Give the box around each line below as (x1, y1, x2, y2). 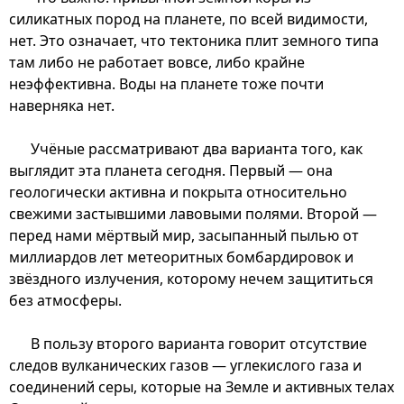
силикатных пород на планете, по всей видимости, (9, 8, 368, 29)
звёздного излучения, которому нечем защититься (9, 268, 373, 289)
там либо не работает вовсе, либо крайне (9, 51, 305, 72)
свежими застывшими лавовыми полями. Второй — (9, 203, 377, 224)
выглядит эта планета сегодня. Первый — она (9, 160, 333, 180)
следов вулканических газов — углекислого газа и (9, 354, 362, 375)
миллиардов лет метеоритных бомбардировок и (9, 246, 353, 267)
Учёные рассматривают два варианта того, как (31, 138, 363, 159)
